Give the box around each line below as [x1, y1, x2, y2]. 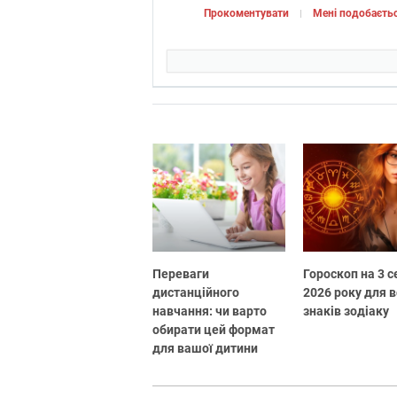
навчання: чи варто [152, 304, 267, 319]
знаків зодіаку [303, 304, 389, 319]
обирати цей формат [152, 323, 275, 338]
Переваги [152, 267, 209, 282]
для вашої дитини [152, 341, 258, 356]
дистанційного [152, 285, 239, 300]
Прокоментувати [204, 7, 289, 20]
